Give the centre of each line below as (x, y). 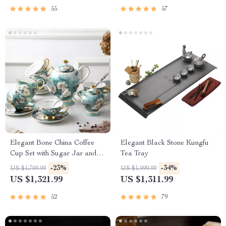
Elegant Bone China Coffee (52, 143)
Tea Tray (134, 154)
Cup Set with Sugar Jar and (53, 154)
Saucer (21, 164)
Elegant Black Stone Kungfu (165, 143)
